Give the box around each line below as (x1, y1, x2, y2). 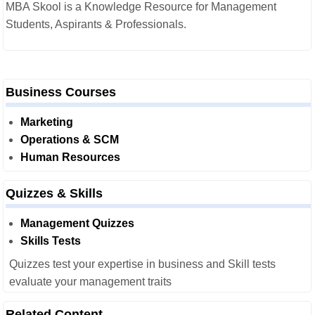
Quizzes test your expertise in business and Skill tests (9, 258, 276, 270)
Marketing (20, 116, 73, 128)
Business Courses (6, 85, 116, 99)
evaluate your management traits (9, 276, 172, 288)
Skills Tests (20, 235, 81, 247)
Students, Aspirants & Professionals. (6, 18, 186, 30)
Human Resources (20, 151, 120, 163)
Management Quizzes (20, 217, 134, 229)
